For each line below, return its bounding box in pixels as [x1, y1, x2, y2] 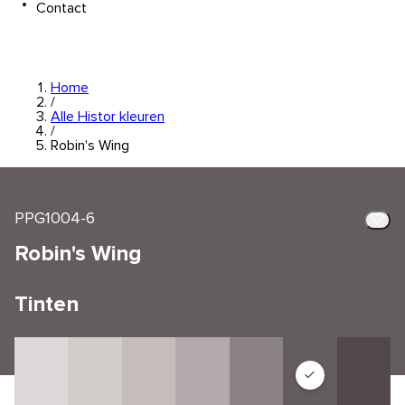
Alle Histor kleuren [51, 109, 165, 124]
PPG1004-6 [14, 211, 95, 227]
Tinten [14, 294, 79, 316]
